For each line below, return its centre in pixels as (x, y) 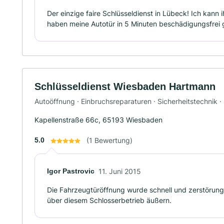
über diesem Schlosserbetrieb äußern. (109, 200)
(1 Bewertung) (109, 140)
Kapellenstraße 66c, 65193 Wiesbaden (98, 119)
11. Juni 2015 (120, 171)
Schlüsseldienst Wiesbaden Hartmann (125, 86)
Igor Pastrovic (71, 171)
